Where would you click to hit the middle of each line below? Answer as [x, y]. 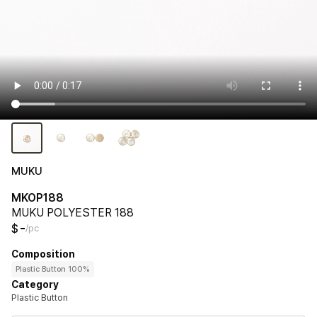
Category [35, 284]
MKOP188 [38, 197]
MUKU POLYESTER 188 [73, 212]
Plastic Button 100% [53, 269]
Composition [43, 254]
